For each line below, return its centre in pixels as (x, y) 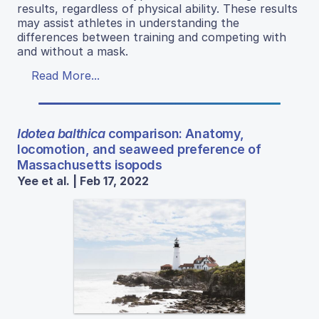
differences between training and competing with (152, 37)
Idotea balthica (61, 133)
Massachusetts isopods (90, 164)
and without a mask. (73, 51)
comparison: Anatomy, (174, 133)
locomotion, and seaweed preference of (139, 149)
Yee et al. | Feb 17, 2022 (83, 181)
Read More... (66, 75)
